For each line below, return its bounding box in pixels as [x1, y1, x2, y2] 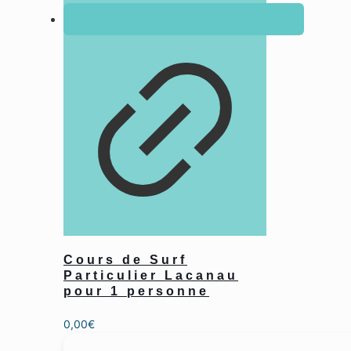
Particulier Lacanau [63, 268, 238, 282]
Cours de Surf [63, 252, 187, 266]
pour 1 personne [63, 284, 209, 298]
